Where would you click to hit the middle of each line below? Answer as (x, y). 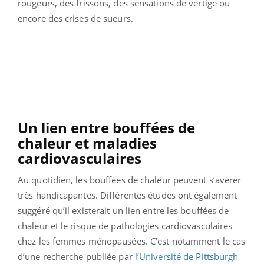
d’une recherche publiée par (76, 256)
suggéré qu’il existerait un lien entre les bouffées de (123, 210)
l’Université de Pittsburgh (187, 256)
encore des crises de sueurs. (75, 18)
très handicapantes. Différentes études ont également (128, 195)
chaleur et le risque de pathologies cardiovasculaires (125, 225)
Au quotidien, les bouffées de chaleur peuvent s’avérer (130, 179)
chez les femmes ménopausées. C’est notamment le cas (132, 241)
